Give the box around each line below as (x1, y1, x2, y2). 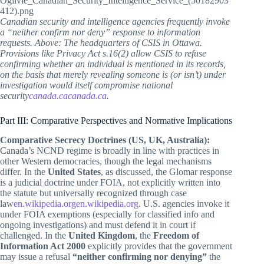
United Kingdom (68, 230, 135, 240)
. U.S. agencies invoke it (138, 198, 229, 209)
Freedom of (153, 230, 199, 240)
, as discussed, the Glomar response (101, 166, 232, 177)
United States (48, 166, 101, 177)
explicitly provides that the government (85, 240, 232, 251)
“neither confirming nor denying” (72, 251, 207, 262)
